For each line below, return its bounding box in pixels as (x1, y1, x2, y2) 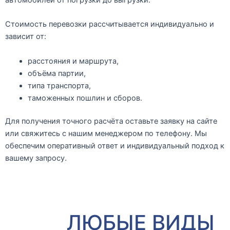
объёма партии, (27, 68, 86, 78)
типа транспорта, (27, 81, 91, 90)
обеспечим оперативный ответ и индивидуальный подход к (5, 141, 224, 151)
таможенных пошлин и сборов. (27, 93, 142, 103)
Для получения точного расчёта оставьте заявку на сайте (5, 117, 217, 126)
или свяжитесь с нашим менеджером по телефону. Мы (5, 129, 207, 139)
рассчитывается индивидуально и (87, 20, 214, 29)
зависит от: (5, 32, 46, 42)
